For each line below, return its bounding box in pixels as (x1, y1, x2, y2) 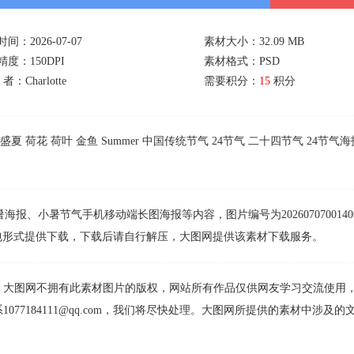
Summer (101, 135, 139, 147)
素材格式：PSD (204, 55, 280, 67)
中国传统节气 (142, 135, 209, 147)
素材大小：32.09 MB (204, 36, 304, 47)
